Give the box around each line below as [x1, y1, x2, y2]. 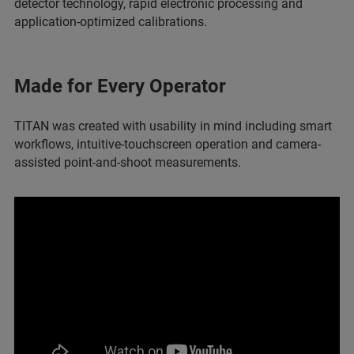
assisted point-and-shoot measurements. [14, 155, 241, 170]
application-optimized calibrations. [14, 14, 207, 29]
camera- [276, 137, 321, 152]
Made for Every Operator [14, 75, 226, 97]
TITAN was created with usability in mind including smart [14, 119, 332, 134]
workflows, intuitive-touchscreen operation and [14, 137, 273, 152]
